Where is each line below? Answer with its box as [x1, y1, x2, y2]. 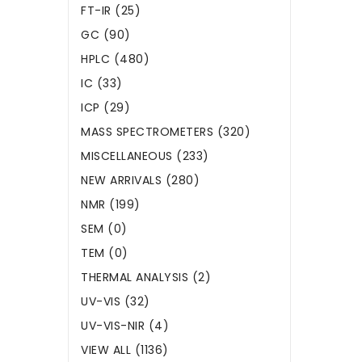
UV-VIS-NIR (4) [81, 318, 169, 335]
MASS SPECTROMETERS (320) [81, 124, 250, 141]
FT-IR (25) [81, 2, 141, 19]
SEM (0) [81, 221, 128, 238]
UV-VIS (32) [81, 293, 150, 310]
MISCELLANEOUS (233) [81, 148, 209, 165]
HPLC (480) [81, 51, 149, 68]
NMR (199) [81, 196, 141, 213]
